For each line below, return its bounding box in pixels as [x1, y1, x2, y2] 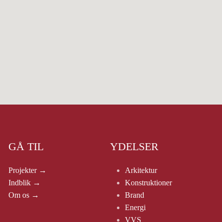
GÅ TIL [8, 140, 44, 153]
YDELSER [110, 140, 159, 153]
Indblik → [8, 178, 41, 187]
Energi [125, 203, 146, 212]
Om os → [8, 191, 39, 200]
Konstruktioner [125, 178, 172, 187]
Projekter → [8, 166, 47, 175]
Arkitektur [125, 166, 158, 175]
